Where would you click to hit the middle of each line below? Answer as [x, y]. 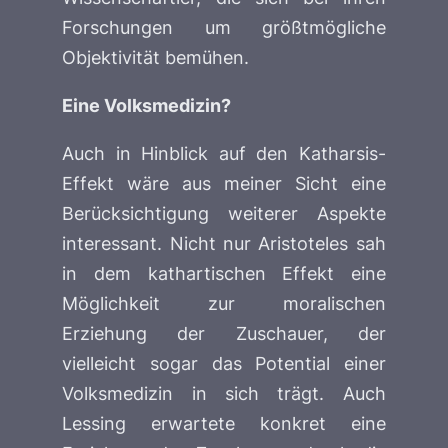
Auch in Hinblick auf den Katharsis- [224, 153]
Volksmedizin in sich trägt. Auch [224, 393]
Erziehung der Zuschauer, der [224, 333]
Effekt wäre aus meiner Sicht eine [224, 183]
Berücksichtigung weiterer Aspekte [224, 213]
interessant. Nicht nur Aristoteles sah [224, 243]
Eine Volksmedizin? [147, 104]
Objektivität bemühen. [156, 56]
